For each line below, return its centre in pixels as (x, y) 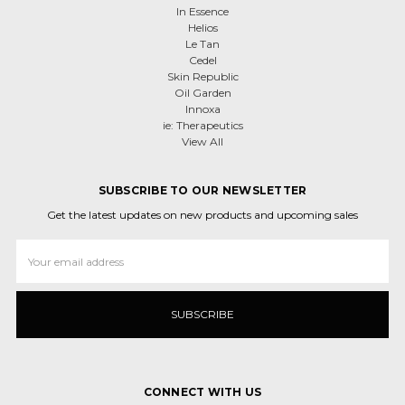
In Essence (202, 11)
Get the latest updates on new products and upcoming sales (202, 215)
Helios (202, 28)
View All (202, 141)
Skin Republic (202, 76)
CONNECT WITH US (202, 392)
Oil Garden (202, 93)
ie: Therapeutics (202, 125)
